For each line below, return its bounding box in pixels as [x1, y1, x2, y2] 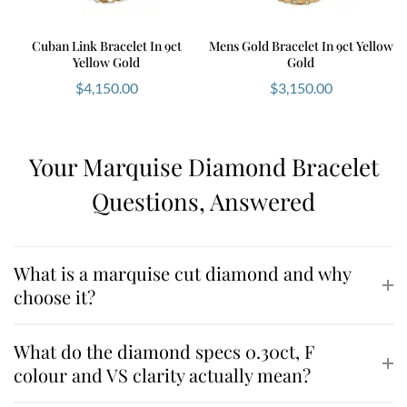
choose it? [14, 283, 95, 309]
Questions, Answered [92, 184, 315, 217]
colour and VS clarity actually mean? [14, 362, 311, 387]
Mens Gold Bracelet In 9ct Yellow [208, 36, 393, 55]
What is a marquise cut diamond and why [14, 260, 351, 285]
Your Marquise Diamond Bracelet [28, 150, 379, 183]
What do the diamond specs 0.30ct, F [14, 338, 314, 363]
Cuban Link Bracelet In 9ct [31, 36, 182, 55]
